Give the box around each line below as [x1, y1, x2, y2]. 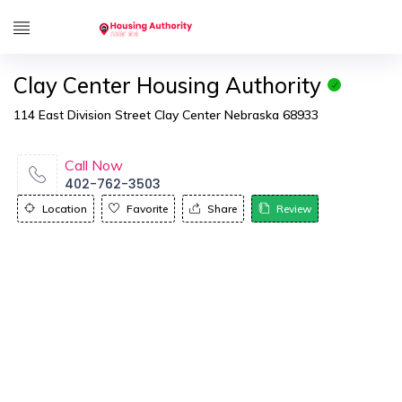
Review [276, 202, 311, 215]
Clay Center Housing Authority [13, 72, 321, 99]
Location [42, 202, 87, 215]
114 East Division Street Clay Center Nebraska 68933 [13, 107, 319, 123]
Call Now [65, 156, 123, 174]
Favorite [127, 202, 168, 215]
